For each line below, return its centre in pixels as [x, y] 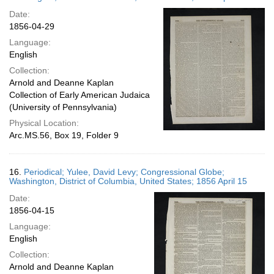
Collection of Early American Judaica [80, 95]
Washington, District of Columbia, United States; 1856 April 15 [128, 181]
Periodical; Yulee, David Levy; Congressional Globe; [124, 172]
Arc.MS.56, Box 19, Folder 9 [64, 135]
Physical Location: [44, 123]
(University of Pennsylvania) [63, 107]
